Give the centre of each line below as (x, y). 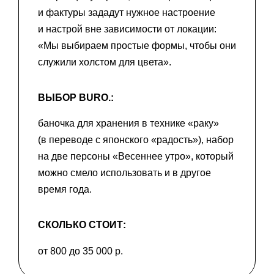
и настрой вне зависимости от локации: (127, 29)
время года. (65, 190)
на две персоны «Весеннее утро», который (136, 157)
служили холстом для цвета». (105, 62)
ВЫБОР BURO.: (76, 97)
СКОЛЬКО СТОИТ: (82, 225)
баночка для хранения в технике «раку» (128, 124)
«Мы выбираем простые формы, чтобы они (137, 45)
